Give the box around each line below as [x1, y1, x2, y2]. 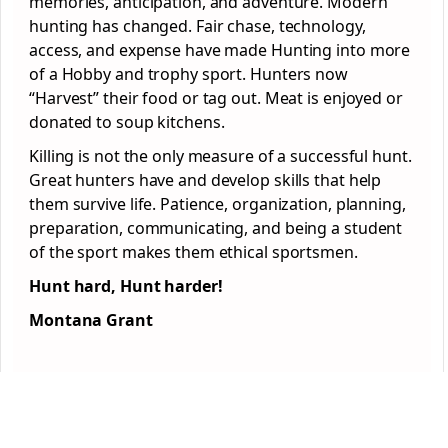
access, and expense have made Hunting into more [29, 39, 411, 61]
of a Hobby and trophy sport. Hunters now [29, 63, 348, 85]
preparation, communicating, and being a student [29, 217, 403, 239]
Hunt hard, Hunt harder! [29, 275, 223, 297]
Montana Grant [29, 309, 153, 331]
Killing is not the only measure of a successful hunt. [29, 145, 412, 167]
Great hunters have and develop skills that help [29, 169, 382, 191]
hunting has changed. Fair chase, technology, [29, 15, 366, 37]
